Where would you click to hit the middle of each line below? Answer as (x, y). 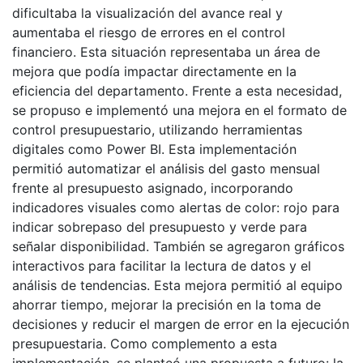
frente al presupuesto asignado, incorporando (153, 188)
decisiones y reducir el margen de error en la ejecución (181, 325)
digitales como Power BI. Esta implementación (154, 149)
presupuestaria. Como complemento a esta (145, 344)
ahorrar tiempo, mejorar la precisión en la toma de (167, 305)
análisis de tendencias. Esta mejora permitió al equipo (177, 286)
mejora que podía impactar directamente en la (154, 72)
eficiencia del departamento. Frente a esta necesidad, (177, 91)
